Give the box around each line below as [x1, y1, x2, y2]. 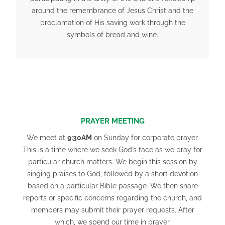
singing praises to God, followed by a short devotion [27, 170, 198, 178]
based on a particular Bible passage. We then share [27, 182, 198, 190]
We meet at [26, 134, 67, 142]
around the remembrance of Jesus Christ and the [32, 6, 193, 15]
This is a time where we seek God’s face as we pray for [23, 146, 202, 154]
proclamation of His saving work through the [40, 18, 185, 27]
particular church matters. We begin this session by [28, 158, 197, 166]
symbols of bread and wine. [67, 30, 158, 39]
